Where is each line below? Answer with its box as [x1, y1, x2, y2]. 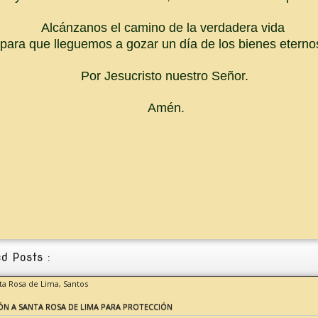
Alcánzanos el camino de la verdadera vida [40, 21, 285, 35]
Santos [62, 278, 88, 289]
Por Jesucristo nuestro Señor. [77, 69, 248, 83]
